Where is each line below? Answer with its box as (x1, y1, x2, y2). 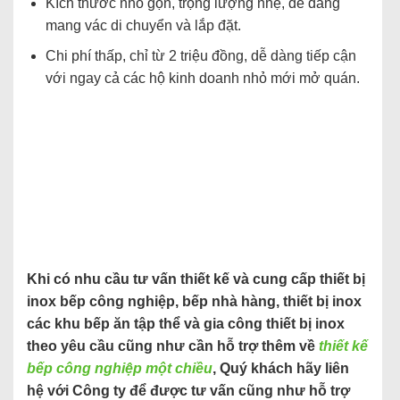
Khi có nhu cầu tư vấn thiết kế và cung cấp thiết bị (27, 271, 365, 287)
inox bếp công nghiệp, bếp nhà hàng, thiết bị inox (27, 294, 362, 310)
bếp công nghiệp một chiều (27, 361, 212, 377)
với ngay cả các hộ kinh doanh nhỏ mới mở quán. (45, 71, 360, 87)
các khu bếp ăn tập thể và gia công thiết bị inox (27, 316, 345, 332)
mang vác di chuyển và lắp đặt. (45, 17, 241, 33)
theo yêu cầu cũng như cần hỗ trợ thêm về (27, 338, 319, 354)
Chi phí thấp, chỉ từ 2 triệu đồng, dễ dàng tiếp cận (45, 48, 356, 64)
